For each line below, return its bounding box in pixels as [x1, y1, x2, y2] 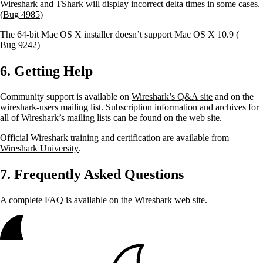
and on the [213, 92, 254, 102]
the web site [176, 113, 220, 123]
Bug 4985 [3, 9, 40, 20]
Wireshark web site [134, 195, 205, 205]
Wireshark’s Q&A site [131, 92, 213, 102]
